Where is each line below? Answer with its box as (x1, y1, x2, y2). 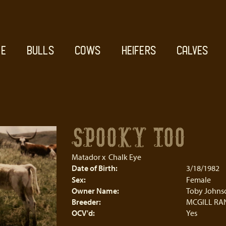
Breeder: (71, 197, 101, 207)
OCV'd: (71, 208, 95, 218)
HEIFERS (121, 44, 156, 56)
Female (186, 175, 211, 185)
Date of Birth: (71, 163, 118, 173)
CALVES (176, 44, 208, 56)
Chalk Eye (108, 152, 141, 162)
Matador (71, 152, 100, 162)
